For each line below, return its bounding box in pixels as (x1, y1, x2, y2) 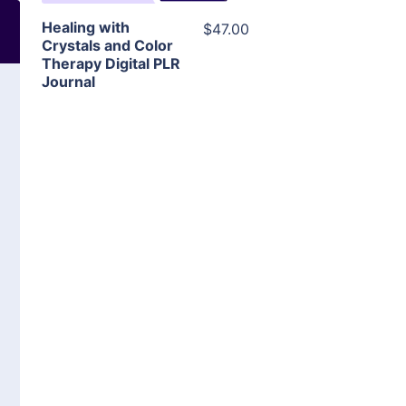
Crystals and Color (42, 36, 173, 55)
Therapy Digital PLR (42, 54, 180, 73)
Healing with (42, 18, 130, 37)
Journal (42, 72, 95, 92)
